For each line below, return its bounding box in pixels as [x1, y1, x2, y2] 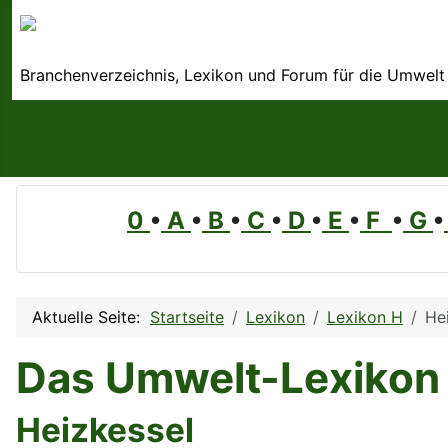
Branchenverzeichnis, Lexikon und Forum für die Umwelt [20, 65, 445, 86]
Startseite [150, 307, 224, 328]
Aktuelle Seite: [32, 307, 150, 328]
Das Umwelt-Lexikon [16, 352, 440, 404]
